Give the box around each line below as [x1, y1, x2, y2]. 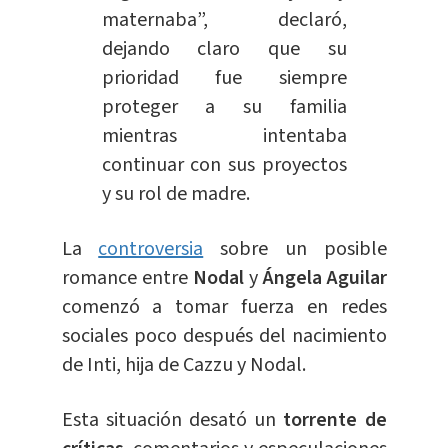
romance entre [61, 263, 193, 292]
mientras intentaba [101, 121, 347, 150]
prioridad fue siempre [101, 63, 347, 92]
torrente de [283, 405, 387, 434]
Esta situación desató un [61, 405, 284, 434]
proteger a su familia [101, 92, 347, 121]
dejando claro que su [101, 34, 347, 63]
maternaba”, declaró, [101, 5, 347, 34]
